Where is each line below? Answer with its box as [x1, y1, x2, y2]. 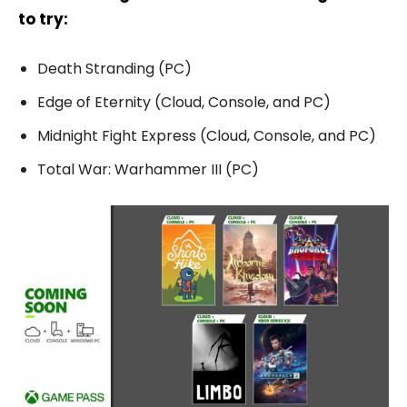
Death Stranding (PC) [37, 57, 192, 79]
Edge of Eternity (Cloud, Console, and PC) [37, 91, 331, 113]
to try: [18, 7, 68, 30]
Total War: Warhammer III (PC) [37, 158, 259, 180]
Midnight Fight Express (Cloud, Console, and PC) [37, 124, 376, 146]
